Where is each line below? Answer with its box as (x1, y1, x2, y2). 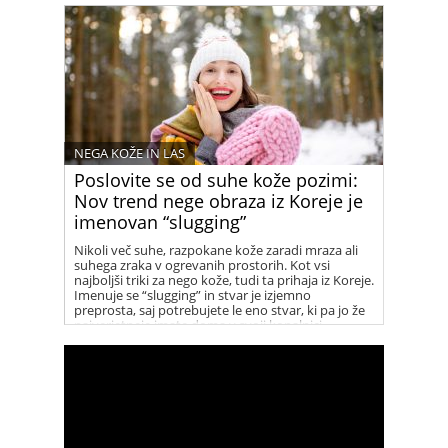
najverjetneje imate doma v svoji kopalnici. (74, 316, 325, 334)
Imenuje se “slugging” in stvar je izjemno (74, 286, 311, 304)
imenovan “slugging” (74, 210, 246, 234)
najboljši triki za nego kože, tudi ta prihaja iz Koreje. (74, 271, 374, 289)
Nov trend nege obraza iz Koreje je (74, 189, 363, 213)
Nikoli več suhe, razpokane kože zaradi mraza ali (74, 241, 358, 259)
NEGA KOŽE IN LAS (74, 144, 185, 162)
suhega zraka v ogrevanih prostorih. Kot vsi (74, 256, 330, 274)
